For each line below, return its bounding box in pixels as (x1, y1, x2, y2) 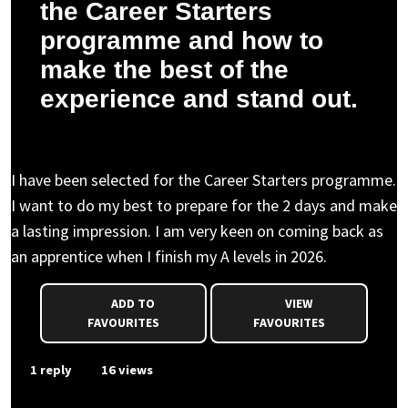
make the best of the (40, 56, 289, 84)
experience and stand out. (40, 85, 358, 113)
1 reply (27, 362, 72, 378)
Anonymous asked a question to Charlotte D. (11, 130, 316, 151)
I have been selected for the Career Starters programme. (11, 169, 396, 190)
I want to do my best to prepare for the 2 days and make (11, 195, 397, 216)
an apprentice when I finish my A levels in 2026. (11, 246, 327, 267)
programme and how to (40, 26, 323, 55)
